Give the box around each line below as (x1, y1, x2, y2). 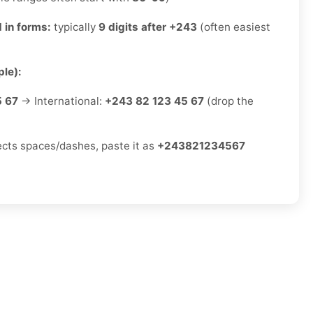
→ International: (18, 94, 105, 108)
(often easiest (197, 20, 270, 34)
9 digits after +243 (99, 20, 197, 34)
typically (51, 20, 99, 34)
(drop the (204, 94, 254, 108)
